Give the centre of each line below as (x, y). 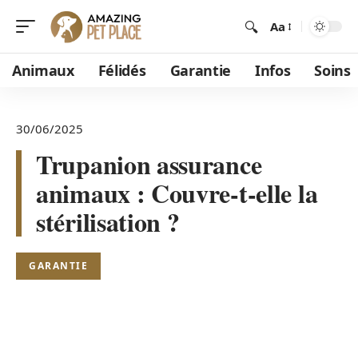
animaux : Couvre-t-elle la (177, 193)
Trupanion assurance (149, 164)
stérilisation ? (108, 222)
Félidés (122, 70)
